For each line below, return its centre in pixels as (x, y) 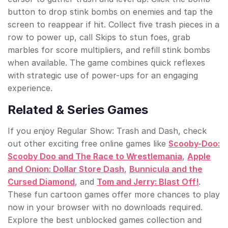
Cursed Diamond (41, 182)
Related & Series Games (78, 110)
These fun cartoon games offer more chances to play (114, 195)
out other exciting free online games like (88, 144)
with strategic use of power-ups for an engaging (103, 76)
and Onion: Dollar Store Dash (66, 169)
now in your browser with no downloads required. (105, 207)
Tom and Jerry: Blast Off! (148, 182)
